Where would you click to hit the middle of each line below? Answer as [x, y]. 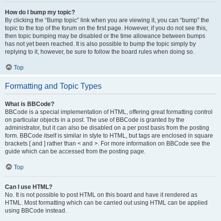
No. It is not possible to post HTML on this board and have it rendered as [101, 195]
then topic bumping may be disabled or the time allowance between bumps [105, 36]
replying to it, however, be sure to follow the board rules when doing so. [100, 52]
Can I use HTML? [29, 187]
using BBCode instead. [36, 211]
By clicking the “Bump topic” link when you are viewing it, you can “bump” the [107, 20]
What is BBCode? [30, 104]
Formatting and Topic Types [53, 86]
